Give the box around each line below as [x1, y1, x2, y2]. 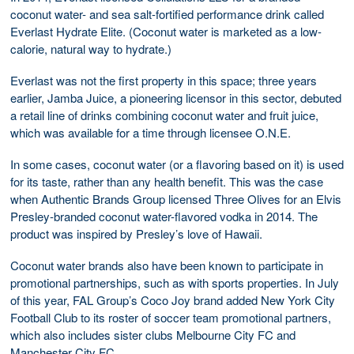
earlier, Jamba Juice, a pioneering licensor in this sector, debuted [10, 88, 341, 106]
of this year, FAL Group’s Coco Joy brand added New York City [10, 291, 335, 308]
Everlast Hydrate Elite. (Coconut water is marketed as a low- [10, 22, 322, 40]
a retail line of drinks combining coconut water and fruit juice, [10, 106, 318, 123]
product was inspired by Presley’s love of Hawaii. [10, 224, 262, 242]
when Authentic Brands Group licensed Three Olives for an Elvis [10, 190, 341, 207]
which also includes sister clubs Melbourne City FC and [10, 326, 296, 343]
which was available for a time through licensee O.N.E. [10, 123, 291, 141]
